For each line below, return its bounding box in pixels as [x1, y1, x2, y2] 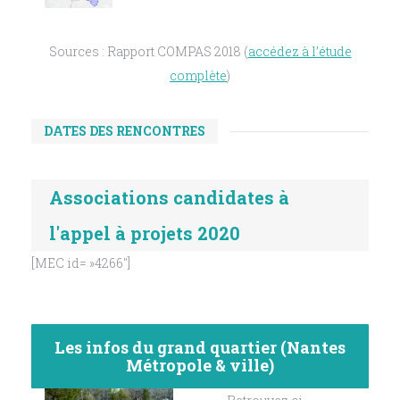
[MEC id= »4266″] [31, 254, 130, 272]
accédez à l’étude [247, 43, 352, 61]
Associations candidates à [49, 186, 289, 210]
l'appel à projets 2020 [49, 221, 240, 246]
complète [170, 67, 227, 85]
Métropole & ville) [126, 354, 274, 377]
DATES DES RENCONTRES [44, 122, 205, 140]
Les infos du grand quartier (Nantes [54, 337, 346, 359]
